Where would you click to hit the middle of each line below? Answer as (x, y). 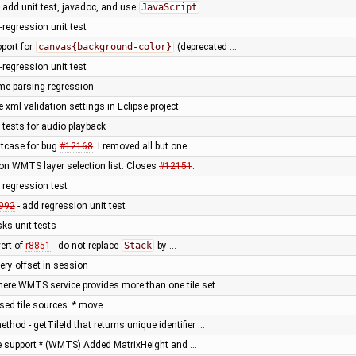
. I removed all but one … (144, 146)
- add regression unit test (70, 205)
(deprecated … (205, 46)
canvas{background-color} (104, 46)
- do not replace (85, 245)
